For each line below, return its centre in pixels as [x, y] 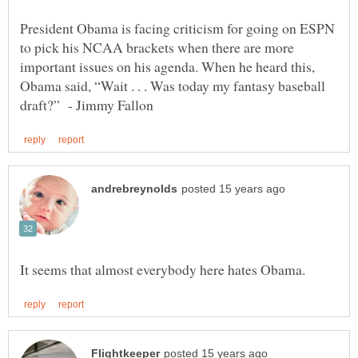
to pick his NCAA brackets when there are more [157, 47]
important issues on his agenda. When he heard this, [167, 66]
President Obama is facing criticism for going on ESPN [177, 28]
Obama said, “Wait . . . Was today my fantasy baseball [173, 85]
